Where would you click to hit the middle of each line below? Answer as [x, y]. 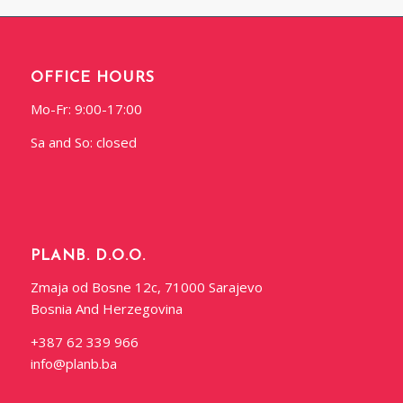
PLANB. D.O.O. [88, 257]
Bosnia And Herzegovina [106, 309]
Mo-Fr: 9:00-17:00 [86, 108]
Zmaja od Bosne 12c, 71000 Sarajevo [146, 287]
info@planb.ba [73, 363]
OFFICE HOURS [92, 79]
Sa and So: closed [83, 142]
